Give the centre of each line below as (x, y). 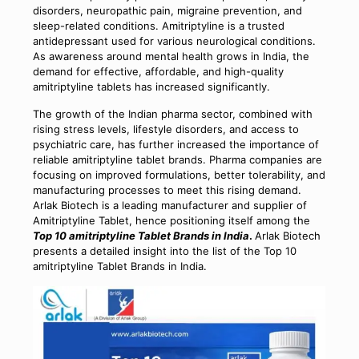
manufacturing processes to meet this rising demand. (167, 190)
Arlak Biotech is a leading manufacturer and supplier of (169, 205)
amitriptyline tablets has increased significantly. (151, 87)
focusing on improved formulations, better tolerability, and (179, 175)
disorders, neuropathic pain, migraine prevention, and (167, 10)
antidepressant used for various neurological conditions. (174, 41)
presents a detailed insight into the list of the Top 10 (164, 251)
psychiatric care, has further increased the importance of (175, 144)
